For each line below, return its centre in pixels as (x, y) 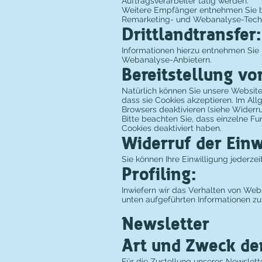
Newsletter (166, 224)
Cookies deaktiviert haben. (172, 128)
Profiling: (159, 175)
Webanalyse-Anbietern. (167, 60)
